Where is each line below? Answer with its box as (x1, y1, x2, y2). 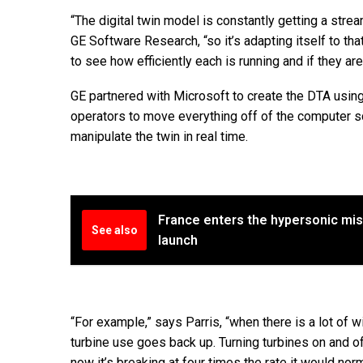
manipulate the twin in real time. (70, 128, 248, 144)
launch (158, 232, 198, 248)
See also (91, 223, 138, 237)
